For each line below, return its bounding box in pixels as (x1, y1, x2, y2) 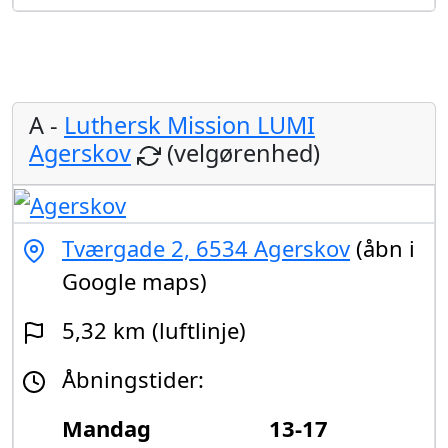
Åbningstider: (62, 363, 204, 394)
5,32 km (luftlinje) (62, 314, 246, 345)
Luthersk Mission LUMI (64, 109, 315, 142)
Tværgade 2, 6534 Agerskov (62, 232, 350, 263)
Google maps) (62, 265, 207, 296)
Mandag (62, 412, 151, 443)
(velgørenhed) (161, 137, 320, 170)
